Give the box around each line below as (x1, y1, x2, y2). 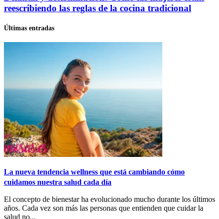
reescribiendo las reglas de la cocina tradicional (4, 2, 191, 13)
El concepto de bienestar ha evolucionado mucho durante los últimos (4, 195, 215, 204)
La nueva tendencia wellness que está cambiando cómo (4, 168, 185, 176)
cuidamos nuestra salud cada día (4, 178, 111, 187)
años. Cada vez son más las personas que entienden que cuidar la (4, 204, 203, 213)
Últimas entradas (4, 24, 54, 32)
